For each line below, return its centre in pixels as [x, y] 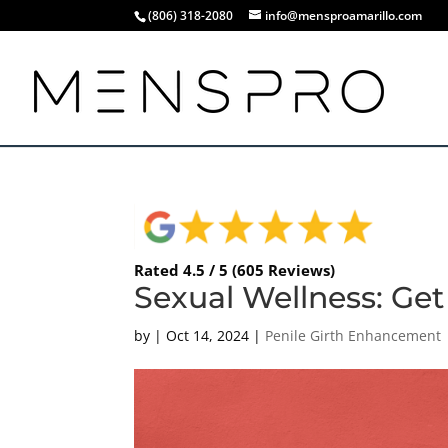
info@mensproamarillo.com [344, 15]
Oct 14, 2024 [208, 335]
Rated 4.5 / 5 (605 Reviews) [235, 269]
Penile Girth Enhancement [353, 335]
